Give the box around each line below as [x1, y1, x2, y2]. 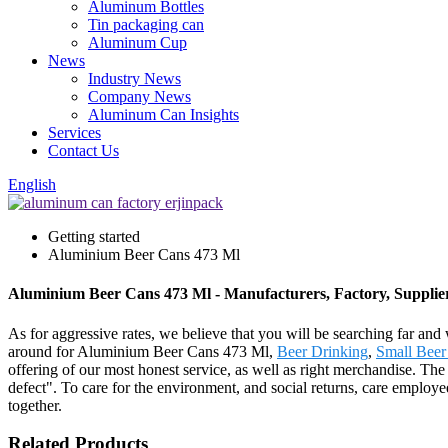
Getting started [48, 228, 140, 245]
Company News [88, 88, 191, 105]
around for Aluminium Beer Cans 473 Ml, [8, 342, 277, 360]
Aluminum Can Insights [88, 106, 239, 123]
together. [8, 396, 62, 414]
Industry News [88, 70, 181, 87]
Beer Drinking [277, 342, 368, 360]
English [8, 176, 56, 193]
